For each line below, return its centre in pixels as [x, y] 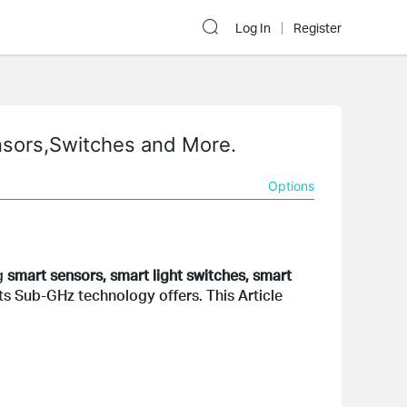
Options [291, 186]
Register [318, 28]
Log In [253, 28]
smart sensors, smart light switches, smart [149, 275]
